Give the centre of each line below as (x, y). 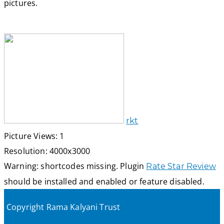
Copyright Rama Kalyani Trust (63, 207)
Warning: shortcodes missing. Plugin (75, 166)
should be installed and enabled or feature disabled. (104, 182)
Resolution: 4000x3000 (47, 151)
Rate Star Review (181, 166)
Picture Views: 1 (34, 136)
